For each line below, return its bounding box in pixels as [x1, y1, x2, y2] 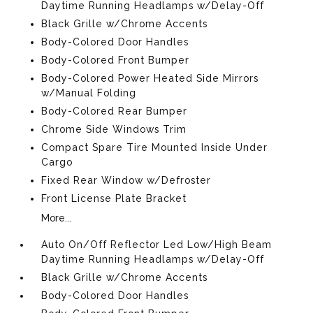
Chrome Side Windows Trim [41, 123, 187, 135]
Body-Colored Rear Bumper [41, 105, 188, 117]
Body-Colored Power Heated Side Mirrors [41, 72, 259, 84]
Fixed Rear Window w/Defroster [41, 174, 212, 186]
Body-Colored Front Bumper [41, 54, 190, 66]
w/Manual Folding [41, 87, 137, 99]
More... [41, 212, 72, 224]
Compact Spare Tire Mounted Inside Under [41, 141, 268, 153]
